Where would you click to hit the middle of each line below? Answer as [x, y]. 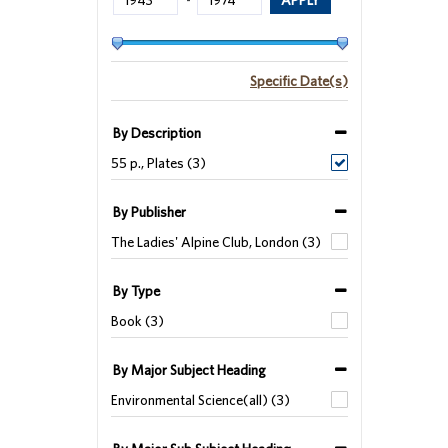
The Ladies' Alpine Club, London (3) [216, 242]
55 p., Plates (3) [158, 163]
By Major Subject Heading [189, 370]
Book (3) [137, 321]
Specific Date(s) [299, 81]
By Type [136, 291]
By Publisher [149, 212]
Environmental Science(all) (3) [200, 400]
